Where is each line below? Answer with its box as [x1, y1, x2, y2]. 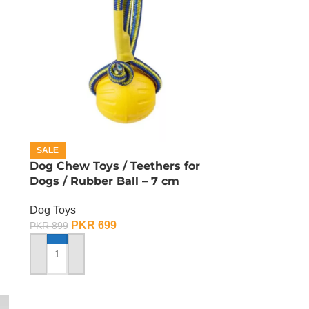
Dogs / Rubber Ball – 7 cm [30, 175, 179, 188]
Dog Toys [30, 204, 76, 216]
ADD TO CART [38, 255, 99, 265]
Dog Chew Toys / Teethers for [30, 159, 200, 172]
